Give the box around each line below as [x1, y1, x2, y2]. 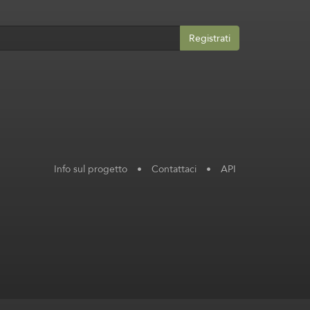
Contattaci [152, 159, 197, 178]
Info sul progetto [54, 159, 127, 178]
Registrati [189, 29, 230, 48]
